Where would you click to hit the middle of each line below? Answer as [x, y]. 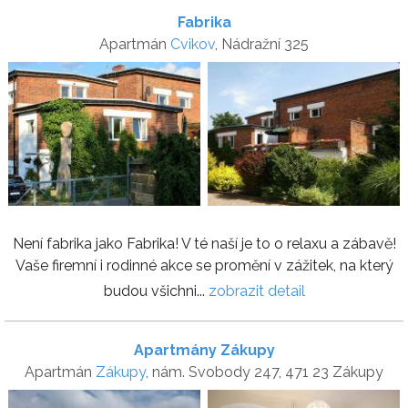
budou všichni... [156, 291]
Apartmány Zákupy [204, 350]
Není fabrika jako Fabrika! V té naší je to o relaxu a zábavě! [204, 243]
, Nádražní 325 [262, 44]
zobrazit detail [256, 291]
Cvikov [193, 44]
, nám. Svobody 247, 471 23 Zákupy [265, 372]
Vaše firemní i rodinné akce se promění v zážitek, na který [204, 265]
